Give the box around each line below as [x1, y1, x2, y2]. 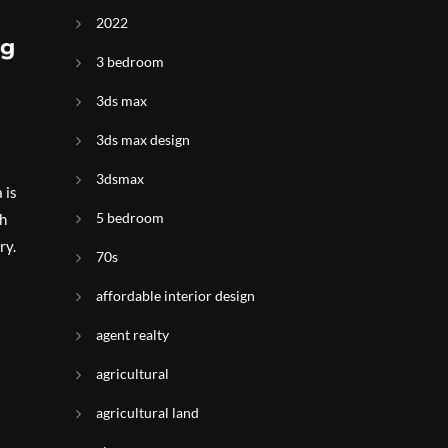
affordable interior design [96, 287, 255, 304]
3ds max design [96, 131, 190, 148]
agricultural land [96, 404, 199, 421]
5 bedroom [96, 209, 164, 226]
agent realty [96, 326, 169, 343]
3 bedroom [96, 53, 164, 70]
